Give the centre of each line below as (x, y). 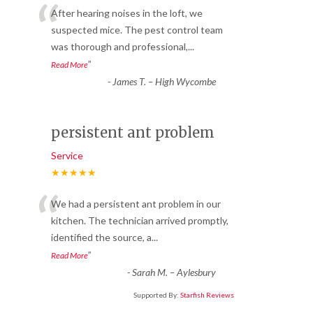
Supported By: (157, 294)
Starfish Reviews (207, 294)
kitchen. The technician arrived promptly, (140, 220)
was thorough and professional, (119, 46)
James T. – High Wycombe (164, 81)
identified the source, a (101, 237)
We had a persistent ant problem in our (136, 203)
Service (67, 155)
